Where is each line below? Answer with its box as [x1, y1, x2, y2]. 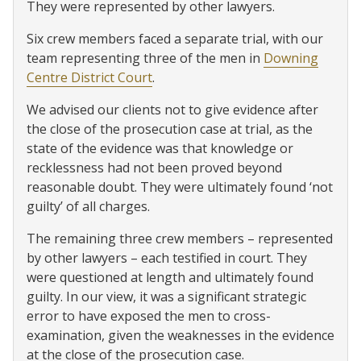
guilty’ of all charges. [27, 197, 150, 215]
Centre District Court [27, 68, 152, 86]
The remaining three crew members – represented [27, 230, 333, 247]
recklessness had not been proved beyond [27, 159, 282, 176]
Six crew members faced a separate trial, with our [27, 30, 323, 48]
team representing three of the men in [27, 49, 263, 67]
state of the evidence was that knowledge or [27, 139, 293, 157]
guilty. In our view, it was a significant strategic [27, 288, 306, 305]
